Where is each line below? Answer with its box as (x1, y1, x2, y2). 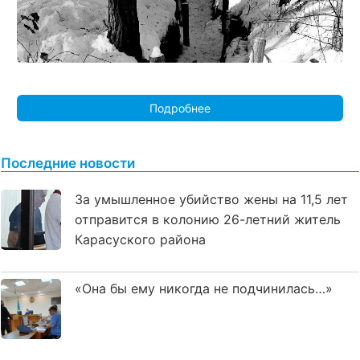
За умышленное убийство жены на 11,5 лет (75, 190, 348, 207)
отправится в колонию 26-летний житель (75, 211, 341, 227)
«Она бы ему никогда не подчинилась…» (75, 280, 333, 297)
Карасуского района (75, 231, 206, 247)
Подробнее (149, 100, 211, 115)
